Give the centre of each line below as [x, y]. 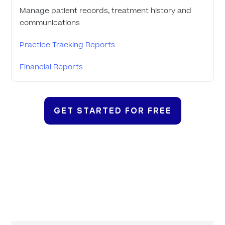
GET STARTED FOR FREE [113, 111]
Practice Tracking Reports [68, 45]
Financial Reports [51, 67]
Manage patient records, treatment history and [106, 11]
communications [50, 23]
